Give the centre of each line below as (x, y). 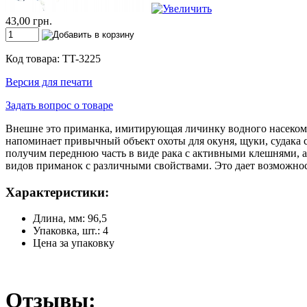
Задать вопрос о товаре (59, 105)
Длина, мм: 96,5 (70, 219)
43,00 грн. (29, 21)
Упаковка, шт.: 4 (71, 231)
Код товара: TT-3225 (53, 58)
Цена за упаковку (74, 243)
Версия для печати (49, 82)
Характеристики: (57, 192)
